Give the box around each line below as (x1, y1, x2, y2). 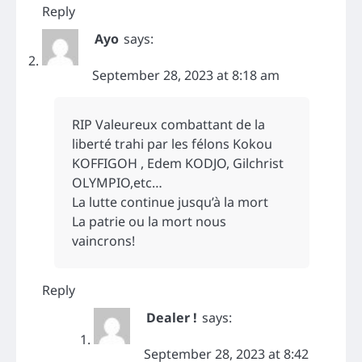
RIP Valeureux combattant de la (72, 116, 265, 134)
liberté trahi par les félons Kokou (72, 135, 272, 154)
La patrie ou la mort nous (72, 213, 226, 231)
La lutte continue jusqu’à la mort (72, 193, 268, 212)
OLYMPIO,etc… (72, 174, 162, 192)
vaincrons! (72, 232, 135, 250)
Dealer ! (146, 309, 197, 327)
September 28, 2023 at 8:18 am (92, 66, 280, 85)
